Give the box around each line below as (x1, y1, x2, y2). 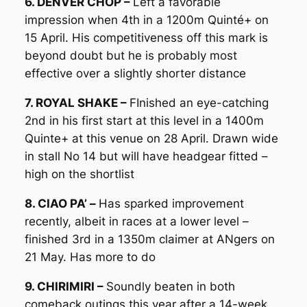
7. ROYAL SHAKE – (24, 96, 130, 110)
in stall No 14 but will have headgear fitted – (24, 149, 268, 164)
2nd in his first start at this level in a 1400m (24, 114, 264, 128)
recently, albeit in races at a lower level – (24, 214, 249, 228)
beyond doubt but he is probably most (24, 49, 237, 63)
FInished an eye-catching (129, 96, 269, 110)
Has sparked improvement (98, 196, 244, 210)
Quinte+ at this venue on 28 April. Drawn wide (24, 132, 278, 146)
